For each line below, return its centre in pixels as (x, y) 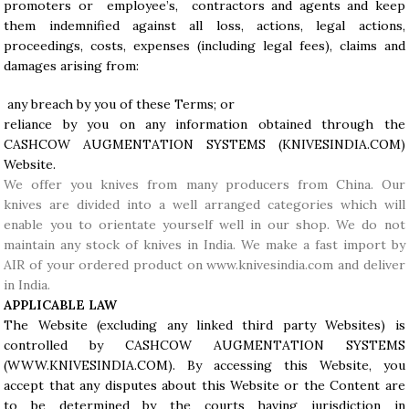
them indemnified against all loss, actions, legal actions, (204, 26)
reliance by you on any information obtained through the (204, 124)
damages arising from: (72, 66)
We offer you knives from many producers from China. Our (204, 184)
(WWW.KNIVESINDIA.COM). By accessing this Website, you (204, 365)
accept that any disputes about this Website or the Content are (204, 385)
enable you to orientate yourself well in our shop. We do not (204, 225)
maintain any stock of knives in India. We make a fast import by (204, 245)
